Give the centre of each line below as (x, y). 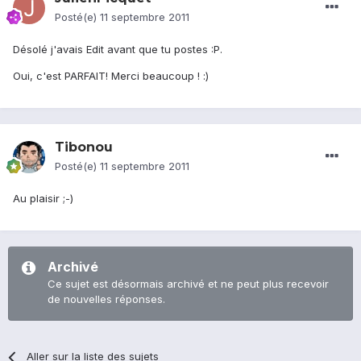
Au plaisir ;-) (43, 199)
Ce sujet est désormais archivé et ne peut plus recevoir (188, 284)
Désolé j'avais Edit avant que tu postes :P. (118, 50)
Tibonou (84, 147)
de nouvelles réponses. (106, 299)
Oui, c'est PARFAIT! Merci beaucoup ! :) (111, 76)
